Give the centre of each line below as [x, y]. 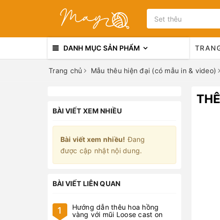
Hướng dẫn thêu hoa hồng [116, 207]
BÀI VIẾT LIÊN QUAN [87, 183]
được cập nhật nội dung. [101, 151]
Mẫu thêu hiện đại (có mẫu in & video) [153, 70]
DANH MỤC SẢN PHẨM [102, 48]
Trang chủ [66, 70]
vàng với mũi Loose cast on [118, 214]
